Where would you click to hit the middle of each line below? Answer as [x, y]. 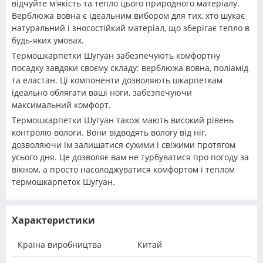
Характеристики [53, 220]
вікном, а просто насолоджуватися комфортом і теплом [123, 170]
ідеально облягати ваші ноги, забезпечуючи [102, 93]
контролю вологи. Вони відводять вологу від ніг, [109, 133]
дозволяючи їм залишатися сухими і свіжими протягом [124, 145]
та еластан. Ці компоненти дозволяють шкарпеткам [117, 80]
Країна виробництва [60, 245]
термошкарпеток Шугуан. [63, 182]
